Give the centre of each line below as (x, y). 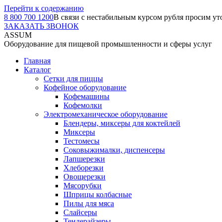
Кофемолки (83, 105)
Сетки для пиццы (73, 79)
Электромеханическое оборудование (106, 114)
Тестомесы (82, 141)
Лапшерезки (84, 159)
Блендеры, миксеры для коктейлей (122, 123)
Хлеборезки (83, 168)
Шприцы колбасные (98, 194)
